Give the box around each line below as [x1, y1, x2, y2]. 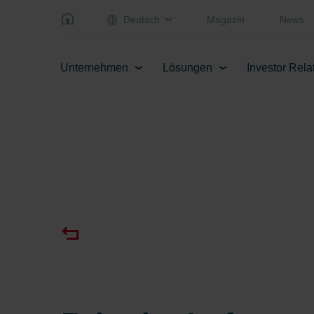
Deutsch [123, 13, 160, 25]
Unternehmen [60, 62, 128, 74]
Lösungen [163, 62, 212, 74]
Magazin [207, 13, 245, 25]
